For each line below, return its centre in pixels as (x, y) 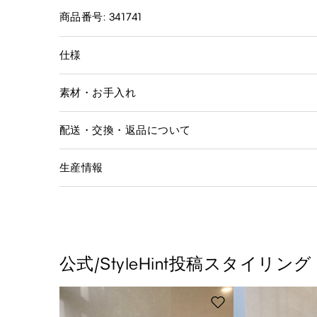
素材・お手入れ (98, 92)
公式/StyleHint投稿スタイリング (186, 263)
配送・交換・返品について (125, 130)
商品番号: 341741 (101, 17)
